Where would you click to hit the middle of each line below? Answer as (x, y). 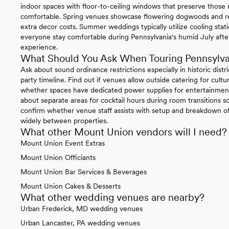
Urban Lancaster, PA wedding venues (80, 223)
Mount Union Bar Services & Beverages (84, 171)
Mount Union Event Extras (63, 143)
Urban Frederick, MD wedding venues (82, 208)
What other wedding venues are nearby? (112, 197)
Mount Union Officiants (58, 157)
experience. (39, 47)
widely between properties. (64, 120)
